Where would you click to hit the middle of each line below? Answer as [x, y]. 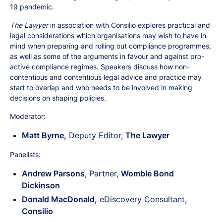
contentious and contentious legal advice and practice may [106, 77]
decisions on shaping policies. [58, 98]
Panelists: [25, 154]
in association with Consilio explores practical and [129, 25]
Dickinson [41, 185]
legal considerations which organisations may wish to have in [108, 35]
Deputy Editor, [96, 135]
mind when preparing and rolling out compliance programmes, [111, 46]
